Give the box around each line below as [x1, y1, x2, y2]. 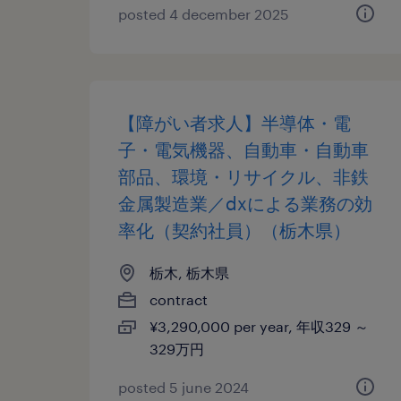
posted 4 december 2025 [118, 5, 289, 22]
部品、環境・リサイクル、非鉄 [118, 166, 369, 187]
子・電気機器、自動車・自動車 [118, 139, 369, 160]
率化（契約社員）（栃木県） [118, 219, 351, 241]
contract [149, 291, 208, 308]
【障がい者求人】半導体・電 [118, 112, 351, 133]
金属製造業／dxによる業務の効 [118, 192, 372, 214]
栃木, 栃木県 [149, 264, 229, 281]
